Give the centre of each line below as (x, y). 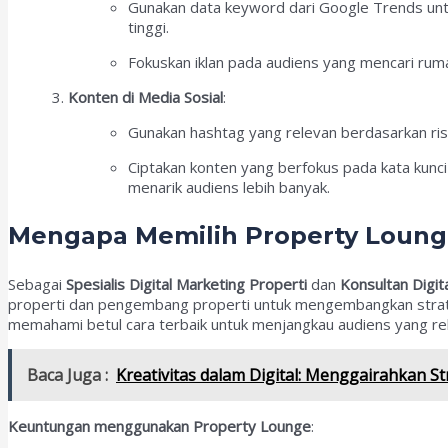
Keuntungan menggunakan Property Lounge (159, 425)
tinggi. (148, 26)
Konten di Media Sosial (145, 96)
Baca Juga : (67, 374)
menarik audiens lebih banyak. (229, 186)
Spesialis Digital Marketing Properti (186, 283)
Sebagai (37, 283)
